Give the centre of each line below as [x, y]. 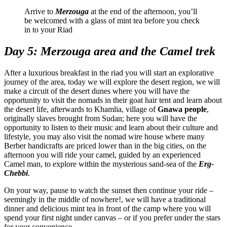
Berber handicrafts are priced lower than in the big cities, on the [105, 146]
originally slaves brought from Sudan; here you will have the [101, 119]
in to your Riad [48, 30]
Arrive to [40, 12]
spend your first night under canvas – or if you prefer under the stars [112, 218]
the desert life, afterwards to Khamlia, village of [81, 109]
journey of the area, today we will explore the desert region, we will [112, 82]
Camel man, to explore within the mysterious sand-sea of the [101, 164]
